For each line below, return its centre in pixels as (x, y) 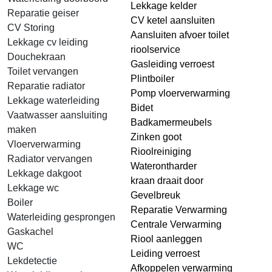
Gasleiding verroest (172, 64)
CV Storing (31, 28)
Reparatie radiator (46, 86)
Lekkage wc (33, 188)
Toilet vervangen (43, 71)
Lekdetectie (32, 261)
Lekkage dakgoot (44, 173)
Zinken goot (156, 137)
